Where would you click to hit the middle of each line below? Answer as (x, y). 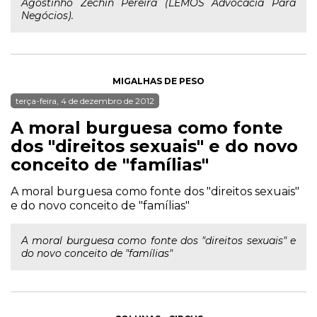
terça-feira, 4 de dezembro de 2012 (85, 101)
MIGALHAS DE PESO (158, 81)
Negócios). (47, 16)
